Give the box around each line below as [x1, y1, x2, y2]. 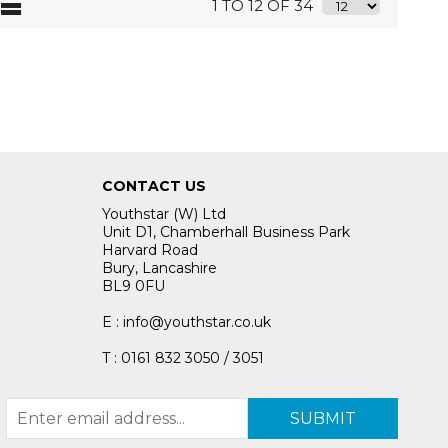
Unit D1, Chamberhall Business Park [102, 223, 350, 242]
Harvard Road [102, 241, 198, 260]
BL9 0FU [102, 277, 165, 296]
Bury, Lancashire [102, 259, 217, 278]
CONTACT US [102, 177, 206, 196]
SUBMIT [290, 409, 356, 428]
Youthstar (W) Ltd [102, 205, 226, 224]
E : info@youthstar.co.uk [102, 313, 271, 332]
